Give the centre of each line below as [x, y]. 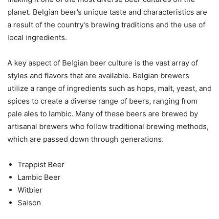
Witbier [30, 190]
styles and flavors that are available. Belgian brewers [98, 76]
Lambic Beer [39, 177]
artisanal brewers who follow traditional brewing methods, [108, 127]
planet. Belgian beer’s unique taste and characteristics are [107, 12]
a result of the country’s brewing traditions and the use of [106, 25]
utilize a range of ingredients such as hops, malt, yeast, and [109, 88]
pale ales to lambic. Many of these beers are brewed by [103, 114]
